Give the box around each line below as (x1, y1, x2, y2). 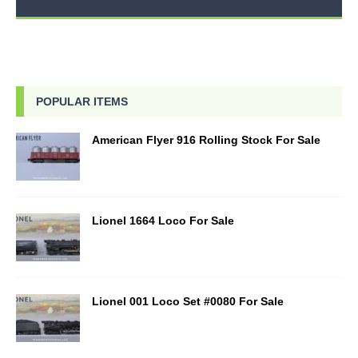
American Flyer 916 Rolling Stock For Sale (92, 133, 320, 146)
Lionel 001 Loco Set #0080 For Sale (92, 294, 284, 308)
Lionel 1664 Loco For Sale (92, 213, 234, 227)
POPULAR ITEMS (36, 94, 128, 108)
